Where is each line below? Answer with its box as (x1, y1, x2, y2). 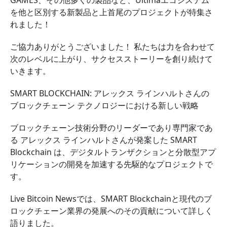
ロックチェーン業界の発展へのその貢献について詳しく (10, 205, 213, 216)
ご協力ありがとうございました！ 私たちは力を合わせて (10, 41, 215, 52)
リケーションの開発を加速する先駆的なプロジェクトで (10, 159, 213, 170)
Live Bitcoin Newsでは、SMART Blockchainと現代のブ (10, 193, 212, 204)
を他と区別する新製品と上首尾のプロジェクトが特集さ (10, 7, 213, 18)
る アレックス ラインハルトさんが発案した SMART (10, 134, 197, 145)
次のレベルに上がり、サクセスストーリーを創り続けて (10, 53, 213, 64)
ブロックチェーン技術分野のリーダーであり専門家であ (10, 122, 213, 133)
